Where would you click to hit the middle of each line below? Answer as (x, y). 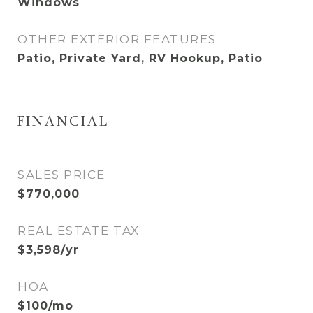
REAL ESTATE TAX (79, 231)
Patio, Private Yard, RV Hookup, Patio (140, 58)
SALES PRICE (61, 175)
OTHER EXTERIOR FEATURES (117, 39)
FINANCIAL (63, 123)
